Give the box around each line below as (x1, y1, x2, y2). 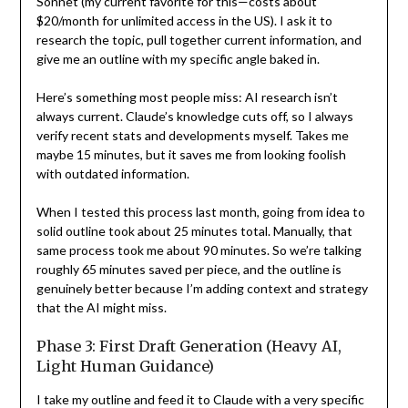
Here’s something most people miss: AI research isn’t (36, 89, 338, 106)
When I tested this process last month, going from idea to (36, 204, 365, 220)
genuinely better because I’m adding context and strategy (36, 280, 368, 297)
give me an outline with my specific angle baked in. (36, 51, 320, 67)
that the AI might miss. (36, 300, 167, 316)
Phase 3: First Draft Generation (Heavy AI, (36, 337, 342, 356)
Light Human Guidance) (36, 357, 214, 376)
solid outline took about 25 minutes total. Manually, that (36, 223, 352, 240)
